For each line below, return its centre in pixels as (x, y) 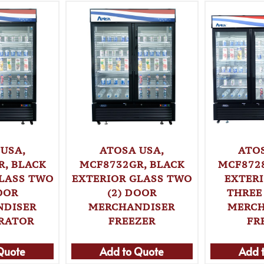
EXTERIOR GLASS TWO (132, 178)
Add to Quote (132, 251)
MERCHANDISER (132, 207)
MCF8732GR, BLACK (132, 164)
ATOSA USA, (132, 150)
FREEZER (132, 221)
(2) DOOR (132, 192)
